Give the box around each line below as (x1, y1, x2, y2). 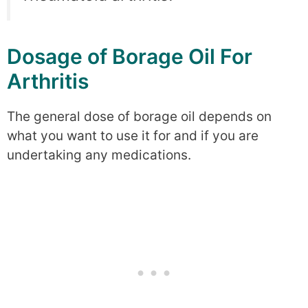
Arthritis (7, 69, 89, 94)
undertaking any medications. (7, 147, 191, 164)
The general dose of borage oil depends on (7, 109, 272, 125)
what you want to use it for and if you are (7, 128, 258, 144)
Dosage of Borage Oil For (7, 44, 252, 69)
